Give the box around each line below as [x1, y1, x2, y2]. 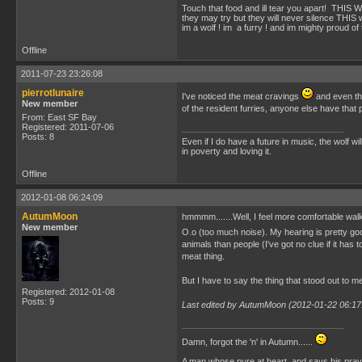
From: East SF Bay [22, 112, 97, 122]
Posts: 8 [22, 132, 54, 141]
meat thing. [182, 251, 225, 261]
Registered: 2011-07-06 [22, 122, 114, 132]
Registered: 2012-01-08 [22, 287, 115, 297]
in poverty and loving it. [182, 146, 271, 156]
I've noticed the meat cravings [182, 91, 301, 101]
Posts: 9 [22, 297, 54, 306]
